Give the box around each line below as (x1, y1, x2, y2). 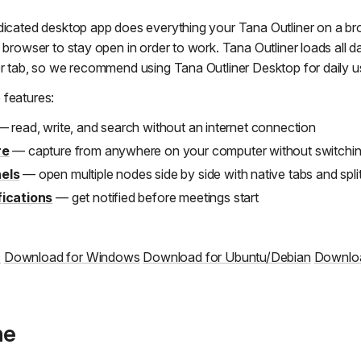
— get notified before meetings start (52, 189, 259, 206)
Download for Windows (4, 249, 140, 266)
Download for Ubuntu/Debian (143, 249, 311, 266)
